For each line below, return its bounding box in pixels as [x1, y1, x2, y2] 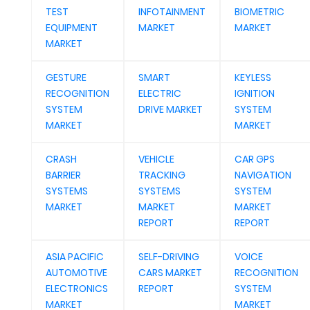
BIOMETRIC [235, 5, 284, 19]
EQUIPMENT [46, 21, 98, 35]
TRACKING [138, 168, 185, 182]
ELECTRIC [138, 86, 181, 100]
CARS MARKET [138, 266, 202, 280]
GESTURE [46, 71, 86, 84]
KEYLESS [235, 71, 271, 84]
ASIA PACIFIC [46, 250, 104, 264]
